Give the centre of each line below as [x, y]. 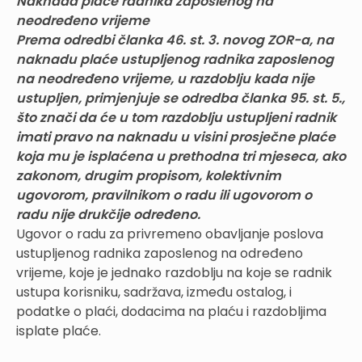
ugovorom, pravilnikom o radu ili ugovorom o [164, 195]
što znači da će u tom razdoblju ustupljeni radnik [176, 117]
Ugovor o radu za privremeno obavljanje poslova [170, 234]
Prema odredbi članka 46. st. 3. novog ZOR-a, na [175, 40]
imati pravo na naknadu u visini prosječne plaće [176, 137]
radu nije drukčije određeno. [108, 214]
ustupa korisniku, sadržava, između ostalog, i [154, 292]
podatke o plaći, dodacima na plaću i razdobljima [171, 311]
